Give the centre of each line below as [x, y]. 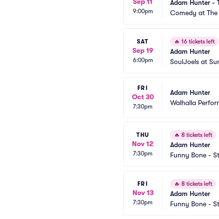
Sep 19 [143, 50]
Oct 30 [143, 97]
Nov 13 [143, 192]
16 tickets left [197, 42]
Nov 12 [143, 143]
